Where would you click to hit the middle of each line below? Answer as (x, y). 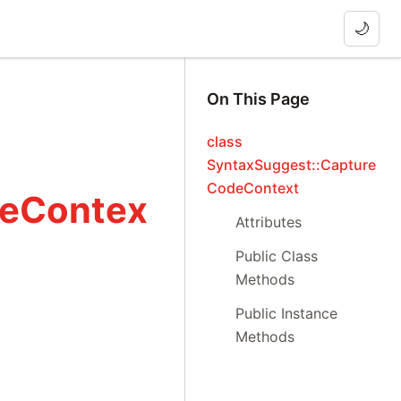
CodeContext (253, 188)
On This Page (259, 99)
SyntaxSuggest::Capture (292, 165)
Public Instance (287, 313)
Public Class (277, 256)
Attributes (269, 222)
